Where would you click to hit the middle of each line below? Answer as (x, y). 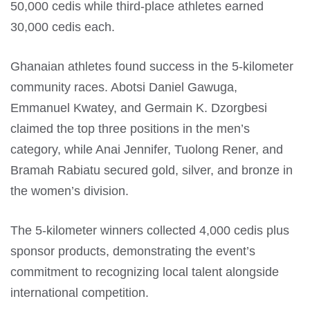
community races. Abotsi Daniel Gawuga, (124, 87)
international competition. (80, 292)
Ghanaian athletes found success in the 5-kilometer (152, 66)
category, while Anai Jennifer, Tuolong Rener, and (147, 149)
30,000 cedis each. (63, 27)
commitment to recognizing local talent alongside (145, 272)
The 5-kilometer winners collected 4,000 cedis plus (150, 230)
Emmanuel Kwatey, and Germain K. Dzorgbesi (139, 108)
